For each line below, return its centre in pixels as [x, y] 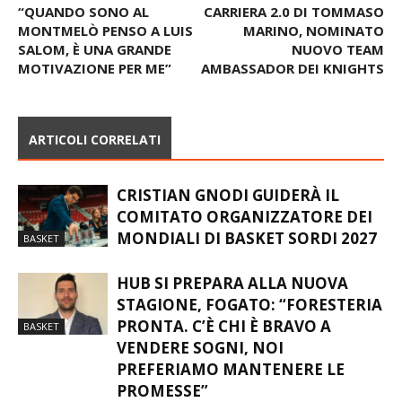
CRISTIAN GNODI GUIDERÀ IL [228, 212]
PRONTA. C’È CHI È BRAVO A [224, 343]
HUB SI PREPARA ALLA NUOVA [232, 300]
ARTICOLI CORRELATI [95, 156]
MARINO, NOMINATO [314, 47]
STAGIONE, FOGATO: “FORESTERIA [249, 321]
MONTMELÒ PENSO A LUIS [105, 47]
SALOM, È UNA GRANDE [95, 66]
